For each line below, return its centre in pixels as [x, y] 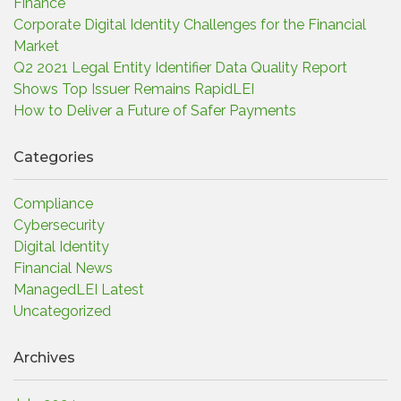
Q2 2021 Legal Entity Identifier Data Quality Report [180, 68]
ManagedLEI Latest [79, 290]
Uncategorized [62, 311]
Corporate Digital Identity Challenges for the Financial [190, 25]
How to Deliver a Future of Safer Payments [155, 111]
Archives [44, 358]
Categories [54, 157]
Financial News [63, 268]
